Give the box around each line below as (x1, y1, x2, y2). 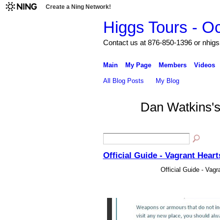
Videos (193, 61, 215, 69)
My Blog (156, 77, 180, 84)
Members (158, 61, 187, 69)
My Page (125, 61, 151, 69)
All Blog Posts (103, 77, 144, 84)
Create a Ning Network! (46, 3, 111, 10)
